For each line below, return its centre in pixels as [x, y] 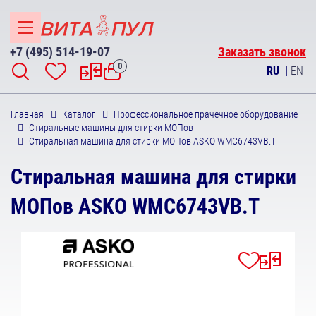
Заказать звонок [262, 52]
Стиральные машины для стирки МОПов [111, 128]
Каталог [79, 114]
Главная [27, 114]
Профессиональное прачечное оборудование [206, 114]
